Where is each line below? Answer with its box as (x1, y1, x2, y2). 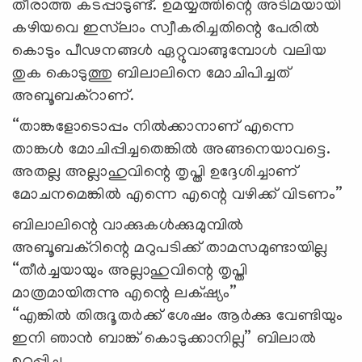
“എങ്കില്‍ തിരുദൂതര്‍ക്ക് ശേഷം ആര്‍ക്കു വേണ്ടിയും (12, 307, 343, 326)
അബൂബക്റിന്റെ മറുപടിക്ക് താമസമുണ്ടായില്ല (12, 239, 328, 258)
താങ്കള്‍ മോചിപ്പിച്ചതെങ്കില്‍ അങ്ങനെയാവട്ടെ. (12, 141, 331, 159)
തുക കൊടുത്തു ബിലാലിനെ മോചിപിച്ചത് (12, 65, 291, 83)
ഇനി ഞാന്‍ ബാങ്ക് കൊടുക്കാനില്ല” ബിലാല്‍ (12, 330, 317, 348)
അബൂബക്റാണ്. (12, 87, 139, 106)
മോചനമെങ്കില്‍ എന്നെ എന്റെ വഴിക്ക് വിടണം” (12, 186, 343, 204)
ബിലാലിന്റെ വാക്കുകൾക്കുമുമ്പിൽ (12, 217, 244, 235)
